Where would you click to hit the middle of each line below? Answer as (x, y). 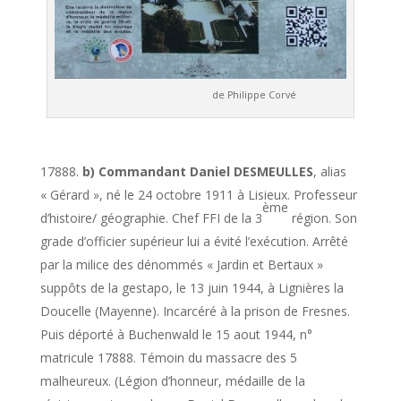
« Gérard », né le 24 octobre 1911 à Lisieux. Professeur (198, 194)
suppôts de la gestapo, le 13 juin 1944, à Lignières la (192, 287)
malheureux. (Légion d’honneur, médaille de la (172, 380)
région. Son (322, 218)
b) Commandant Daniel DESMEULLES (197, 171)
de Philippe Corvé (200, 94)
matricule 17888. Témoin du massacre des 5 (168, 357)
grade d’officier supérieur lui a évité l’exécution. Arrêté (194, 241)
